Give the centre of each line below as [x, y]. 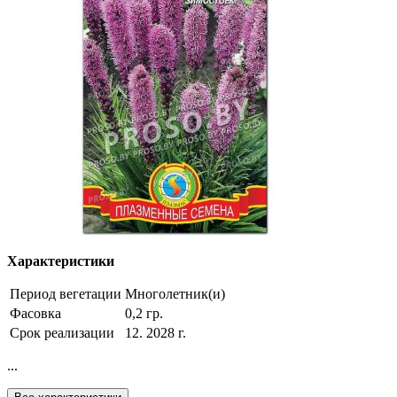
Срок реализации [62, 333]
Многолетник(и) [175, 294]
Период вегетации [66, 294]
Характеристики [61, 261]
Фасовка [35, 314]
